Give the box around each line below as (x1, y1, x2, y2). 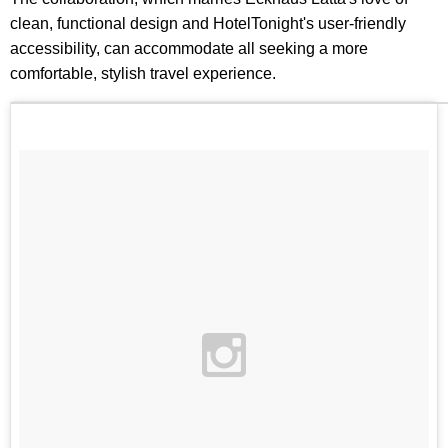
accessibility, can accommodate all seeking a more (10, 39, 368, 57)
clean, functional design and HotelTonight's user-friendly (10, 14, 406, 32)
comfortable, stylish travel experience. (10, 64, 276, 82)
